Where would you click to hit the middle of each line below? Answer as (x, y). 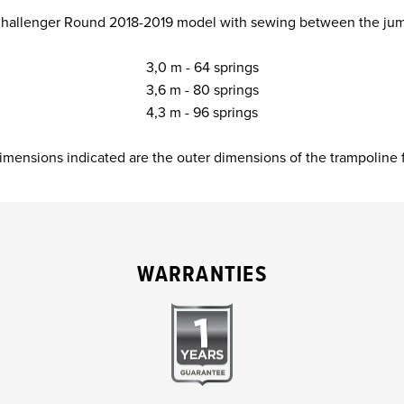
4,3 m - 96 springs (202, 112)
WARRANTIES (202, 275)
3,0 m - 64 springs (202, 67)
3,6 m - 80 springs (202, 90)
